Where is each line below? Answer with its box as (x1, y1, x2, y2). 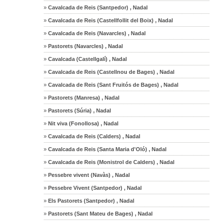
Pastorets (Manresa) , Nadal (47, 94, 120, 101)
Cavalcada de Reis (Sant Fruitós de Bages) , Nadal (47, 81, 179, 88)
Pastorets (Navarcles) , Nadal (47, 43, 123, 49)
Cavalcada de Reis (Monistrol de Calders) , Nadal (47, 159, 175, 165)
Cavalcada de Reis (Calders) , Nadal (47, 133, 141, 139)
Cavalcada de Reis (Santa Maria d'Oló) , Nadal (47, 146, 167, 152)
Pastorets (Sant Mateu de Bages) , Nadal (47, 210, 153, 217)
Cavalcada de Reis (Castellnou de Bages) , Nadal (47, 68, 175, 75)
